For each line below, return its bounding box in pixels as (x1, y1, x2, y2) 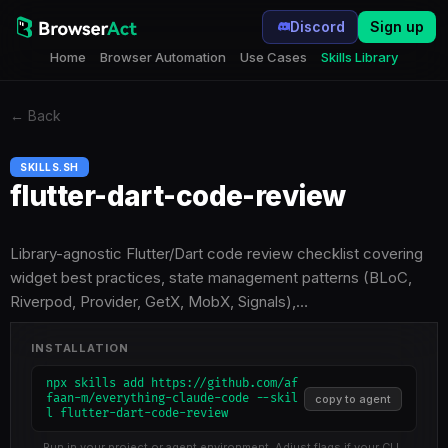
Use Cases (240, 49, 307, 65)
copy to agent (315, 391, 391, 406)
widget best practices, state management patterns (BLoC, (10, 268, 412, 287)
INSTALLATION (31, 341, 129, 355)
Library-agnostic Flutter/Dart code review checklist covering (10, 244, 423, 263)
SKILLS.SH (20, 161, 79, 173)
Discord (290, 18, 345, 35)
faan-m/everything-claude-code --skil (46, 391, 298, 406)
